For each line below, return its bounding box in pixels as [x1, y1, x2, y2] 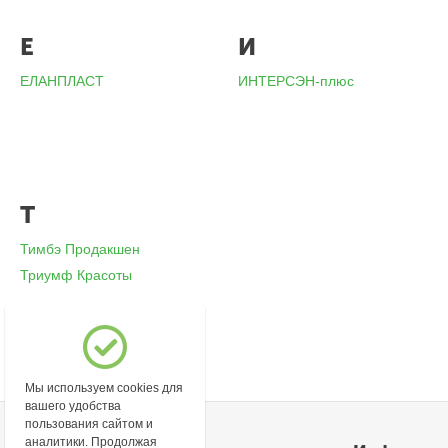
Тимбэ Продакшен [20, 241, 141, 257]
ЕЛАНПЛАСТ [20, 73, 105, 89]
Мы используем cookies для [25, 381, 184, 395]
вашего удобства [25, 399, 122, 413]
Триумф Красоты [20, 267, 133, 283]
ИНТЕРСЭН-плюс [238, 73, 355, 89]
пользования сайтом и [25, 417, 154, 431]
